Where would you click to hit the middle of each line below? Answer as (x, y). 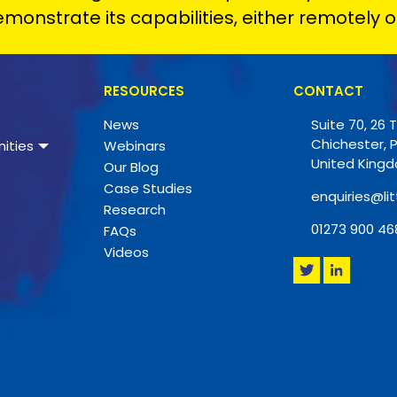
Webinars (135, 146)
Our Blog (131, 167)
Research (135, 210)
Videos (126, 253)
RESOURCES (144, 91)
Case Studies (148, 189)
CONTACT (328, 91)
